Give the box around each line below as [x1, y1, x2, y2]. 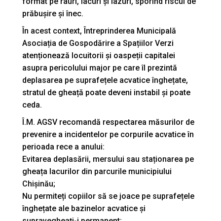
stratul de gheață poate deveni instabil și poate [22, 88, 190, 98]
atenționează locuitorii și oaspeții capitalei [22, 51, 175, 61]
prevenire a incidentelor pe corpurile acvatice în [22, 130, 194, 140]
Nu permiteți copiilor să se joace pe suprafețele [22, 191, 194, 201]
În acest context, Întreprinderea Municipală [22, 26, 176, 36]
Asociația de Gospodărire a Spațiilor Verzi [22, 38, 174, 48]
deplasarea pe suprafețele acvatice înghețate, [22, 75, 188, 85]
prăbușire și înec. [22, 9, 83, 19]
